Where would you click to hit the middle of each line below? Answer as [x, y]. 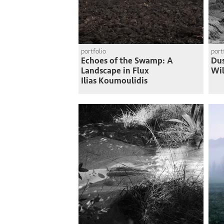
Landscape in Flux [115, 71]
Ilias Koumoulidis [114, 81]
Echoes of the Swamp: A [127, 61]
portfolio [93, 51]
